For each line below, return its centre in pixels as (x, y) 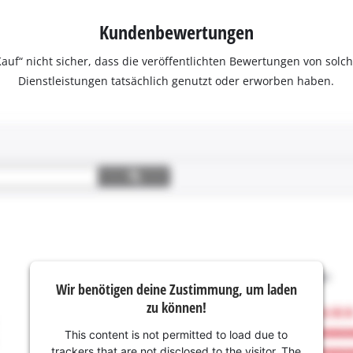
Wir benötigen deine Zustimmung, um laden (176, 289)
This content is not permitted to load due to (176, 334)
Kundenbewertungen (176, 32)
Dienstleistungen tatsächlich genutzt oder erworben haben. (176, 81)
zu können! (176, 307)
